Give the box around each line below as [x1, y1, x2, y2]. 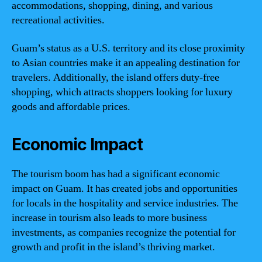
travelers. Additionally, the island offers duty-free [12, 70, 219, 84]
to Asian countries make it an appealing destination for [12, 56, 240, 70]
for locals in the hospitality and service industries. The [12, 196, 238, 210]
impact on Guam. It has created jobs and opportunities [12, 181, 237, 195]
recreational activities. [12, 13, 105, 27]
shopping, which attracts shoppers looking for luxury [12, 85, 233, 99]
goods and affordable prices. [12, 99, 130, 113]
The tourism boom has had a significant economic [12, 167, 220, 181]
